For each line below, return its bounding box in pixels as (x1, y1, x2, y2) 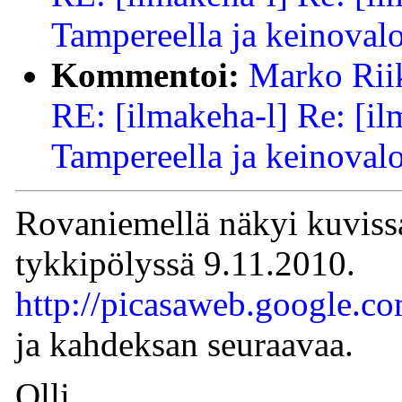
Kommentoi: (51, 55, 240, 94)
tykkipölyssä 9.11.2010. (15, 243, 355, 283)
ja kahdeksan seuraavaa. (15, 324, 354, 363)
